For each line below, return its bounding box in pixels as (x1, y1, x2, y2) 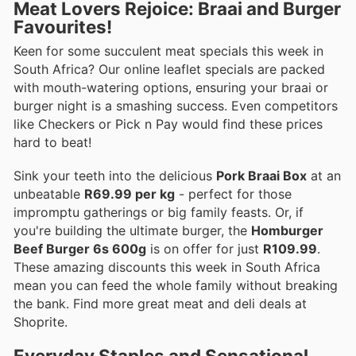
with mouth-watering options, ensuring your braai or (14, 79, 328, 95)
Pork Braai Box (216, 167, 307, 184)
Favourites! (14, 15, 112, 37)
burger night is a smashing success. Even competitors (14, 97, 338, 114)
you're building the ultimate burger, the (14, 222, 251, 238)
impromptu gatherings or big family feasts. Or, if (14, 203, 304, 220)
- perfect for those (175, 185, 292, 202)
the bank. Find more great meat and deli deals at (14, 295, 307, 311)
